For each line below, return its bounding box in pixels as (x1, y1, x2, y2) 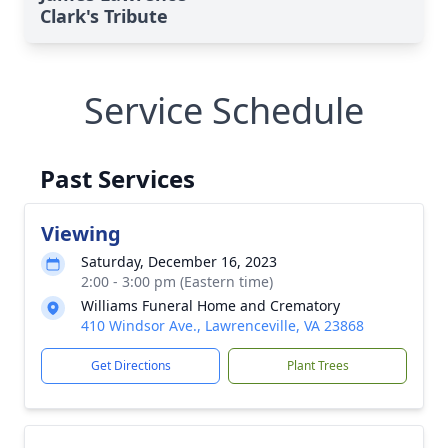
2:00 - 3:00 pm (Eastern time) (81, 271, 273, 291)
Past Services (40, 161, 195, 195)
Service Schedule (84, 85, 364, 135)
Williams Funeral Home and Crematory (81, 295, 340, 315)
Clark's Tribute (40, 3, 168, 28)
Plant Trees (286, 356, 349, 374)
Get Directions (90, 356, 171, 374)
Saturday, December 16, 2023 (81, 251, 277, 271)
